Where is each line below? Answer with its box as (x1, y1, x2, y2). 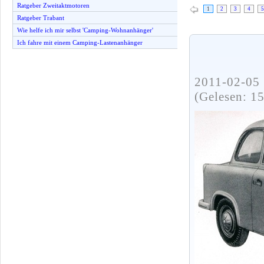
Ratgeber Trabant (17, 14, 64, 21)
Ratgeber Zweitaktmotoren (17, 2, 90, 9)
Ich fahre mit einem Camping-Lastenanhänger (17, 39, 143, 46)
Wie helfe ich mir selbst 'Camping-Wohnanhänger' (17, 27, 153, 34)
